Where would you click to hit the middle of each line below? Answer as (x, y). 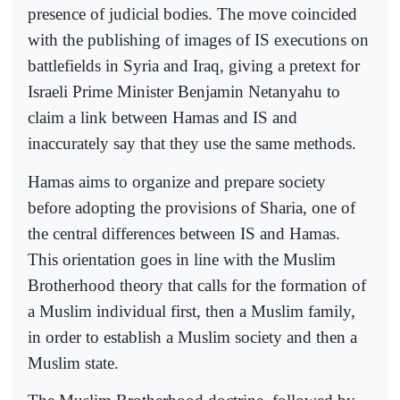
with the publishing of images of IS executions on (198, 40)
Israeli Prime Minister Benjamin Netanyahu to (184, 92)
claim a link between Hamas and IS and (162, 118)
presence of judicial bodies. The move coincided (192, 14)
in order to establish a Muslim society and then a (192, 337)
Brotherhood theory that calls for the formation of (197, 285)
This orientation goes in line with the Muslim (182, 259)
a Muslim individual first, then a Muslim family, (192, 311)
